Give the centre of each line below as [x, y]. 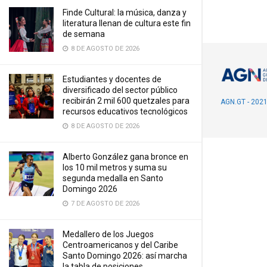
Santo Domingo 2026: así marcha [125, 256]
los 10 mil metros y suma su [115, 167]
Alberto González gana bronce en [125, 157]
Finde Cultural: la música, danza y [125, 13]
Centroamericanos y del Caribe [120, 245]
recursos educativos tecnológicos [125, 111]
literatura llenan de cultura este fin [127, 23]
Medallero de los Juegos [108, 234]
